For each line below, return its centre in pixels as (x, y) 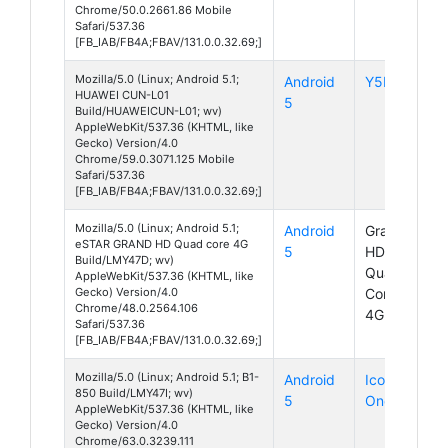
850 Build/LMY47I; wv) (134, 392)
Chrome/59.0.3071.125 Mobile (155, 158)
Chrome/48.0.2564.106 (136, 307)
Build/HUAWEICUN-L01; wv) (148, 110)
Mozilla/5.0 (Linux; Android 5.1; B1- (167, 376)
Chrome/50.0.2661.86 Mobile (153, 9)
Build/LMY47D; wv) (124, 259)
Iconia (384, 379)
